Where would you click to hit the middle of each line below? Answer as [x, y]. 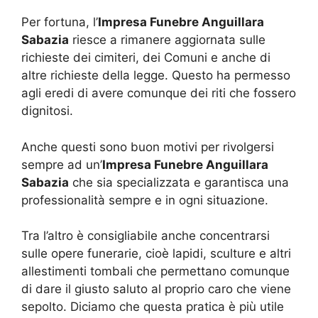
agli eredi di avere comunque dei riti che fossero [159, 93]
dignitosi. [47, 111]
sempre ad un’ [62, 164]
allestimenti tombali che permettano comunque [155, 271]
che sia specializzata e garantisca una [179, 182]
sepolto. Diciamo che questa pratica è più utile [153, 307]
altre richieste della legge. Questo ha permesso [156, 75]
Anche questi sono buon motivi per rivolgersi [148, 147]
